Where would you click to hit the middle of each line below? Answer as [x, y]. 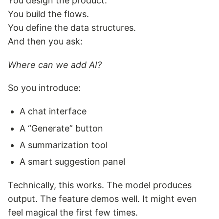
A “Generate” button [62, 128]
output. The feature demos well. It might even [102, 198]
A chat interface [53, 111]
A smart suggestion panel [73, 162]
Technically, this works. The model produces [100, 185]
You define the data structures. [72, 27]
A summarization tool [64, 145]
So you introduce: [44, 88]
